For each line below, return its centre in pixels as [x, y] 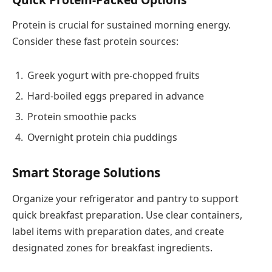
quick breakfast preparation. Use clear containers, [127, 215]
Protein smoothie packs [82, 116]
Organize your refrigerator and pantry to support [125, 199]
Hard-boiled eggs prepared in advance [116, 96]
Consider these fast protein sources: [95, 42]
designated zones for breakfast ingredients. [112, 248]
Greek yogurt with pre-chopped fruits [114, 75]
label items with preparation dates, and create [118, 232]
